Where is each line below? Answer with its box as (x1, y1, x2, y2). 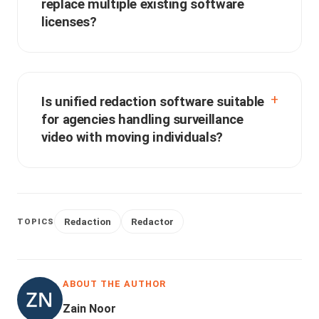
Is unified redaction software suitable (41, 94, 264, 110)
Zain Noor (63, 302, 116, 316)
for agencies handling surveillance (41, 112, 244, 128)
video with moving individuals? (41, 130, 223, 146)
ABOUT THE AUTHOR (63, 278, 167, 290)
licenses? (41, 14, 97, 31)
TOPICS (17, 216, 55, 226)
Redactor (131, 216, 174, 228)
